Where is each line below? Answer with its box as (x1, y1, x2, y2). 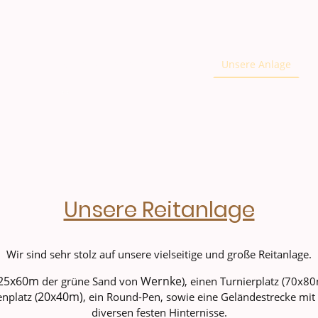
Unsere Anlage (221, 57, 292, 72)
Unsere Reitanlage (63, 194, 255, 225)
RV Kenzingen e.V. (60, 57, 146, 72)
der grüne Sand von (38, 273, 141, 288)
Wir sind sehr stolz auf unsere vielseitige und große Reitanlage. (6, 246, 312, 261)
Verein (168, 57, 199, 72)
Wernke (140, 273, 182, 289)
